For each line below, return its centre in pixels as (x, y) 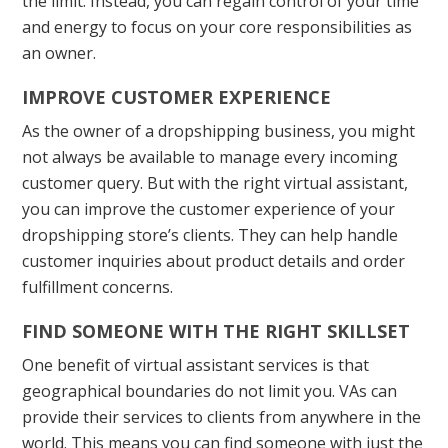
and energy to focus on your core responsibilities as (217, 26)
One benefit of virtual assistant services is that (196, 364)
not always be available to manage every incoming (210, 156)
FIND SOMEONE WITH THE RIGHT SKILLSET (216, 330)
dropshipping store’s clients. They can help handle (210, 234)
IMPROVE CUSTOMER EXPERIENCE (177, 96)
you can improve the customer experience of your (209, 208)
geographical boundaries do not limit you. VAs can (210, 390)
